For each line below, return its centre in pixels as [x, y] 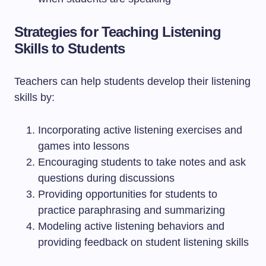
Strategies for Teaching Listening [118, 32]
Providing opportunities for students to [128, 194]
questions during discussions [106, 178]
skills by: [34, 97]
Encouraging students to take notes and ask [142, 162]
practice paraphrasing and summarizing [132, 210]
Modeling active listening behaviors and [131, 226]
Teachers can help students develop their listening [132, 81]
